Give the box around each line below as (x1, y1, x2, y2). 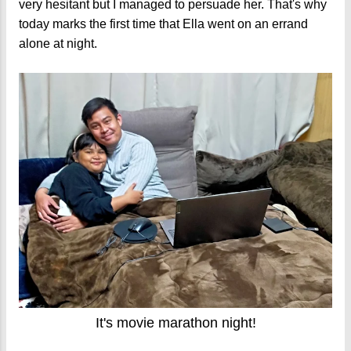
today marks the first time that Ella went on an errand (19, 17, 308, 31)
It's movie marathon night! (95, 315, 256, 331)
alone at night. (19, 37, 100, 51)
